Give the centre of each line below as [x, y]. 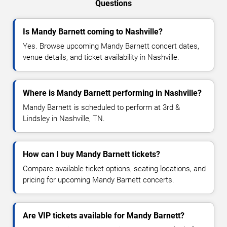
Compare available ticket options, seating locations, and [114, 169]
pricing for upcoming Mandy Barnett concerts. [99, 180]
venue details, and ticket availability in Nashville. [101, 58]
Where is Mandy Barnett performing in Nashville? [112, 93]
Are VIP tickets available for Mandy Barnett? [104, 216]
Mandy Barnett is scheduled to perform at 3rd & [101, 108]
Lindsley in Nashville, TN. [64, 119]
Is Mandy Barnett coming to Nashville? [93, 32]
